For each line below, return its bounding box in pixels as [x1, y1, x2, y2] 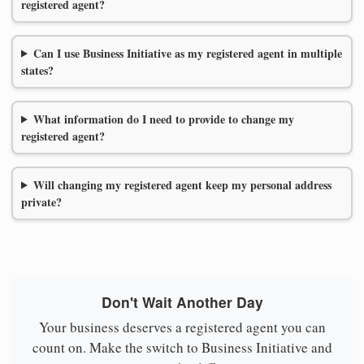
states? [21, 61, 54, 79]
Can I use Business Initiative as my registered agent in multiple [32, 44, 342, 62]
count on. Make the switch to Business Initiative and [32, 338, 332, 357]
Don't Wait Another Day [101, 291, 263, 312]
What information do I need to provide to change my [32, 110, 294, 128]
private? [21, 193, 62, 210]
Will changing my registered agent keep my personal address [32, 175, 331, 193]
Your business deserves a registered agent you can [38, 318, 326, 337]
